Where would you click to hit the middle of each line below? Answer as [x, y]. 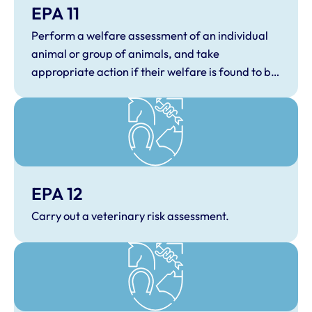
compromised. [69, 89]
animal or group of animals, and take [125, 53]
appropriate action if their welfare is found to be [154, 71]
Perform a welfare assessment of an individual [149, 35]
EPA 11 [55, 13]
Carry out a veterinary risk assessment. [131, 216]
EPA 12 [56, 193]
